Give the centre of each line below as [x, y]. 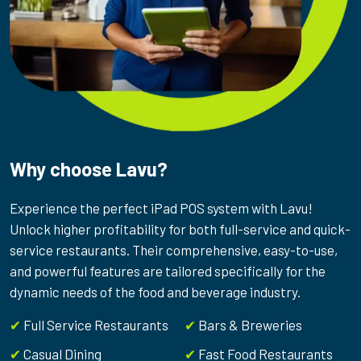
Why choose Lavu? [89, 169]
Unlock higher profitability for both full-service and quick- [180, 229]
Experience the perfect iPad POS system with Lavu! [161, 208]
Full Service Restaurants [96, 325]
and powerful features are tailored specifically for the [168, 271]
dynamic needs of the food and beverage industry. [155, 292]
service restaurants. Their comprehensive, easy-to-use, [174, 250]
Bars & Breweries [250, 325]
